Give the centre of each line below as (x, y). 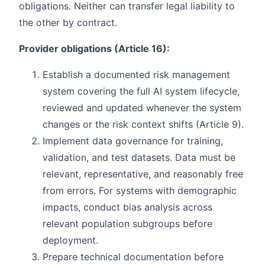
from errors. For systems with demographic (140, 190)
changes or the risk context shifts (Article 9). (143, 124)
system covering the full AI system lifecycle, (141, 91)
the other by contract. (68, 22)
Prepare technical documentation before (133, 256)
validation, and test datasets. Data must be (139, 157)
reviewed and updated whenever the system (142, 107)
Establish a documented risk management (136, 74)
